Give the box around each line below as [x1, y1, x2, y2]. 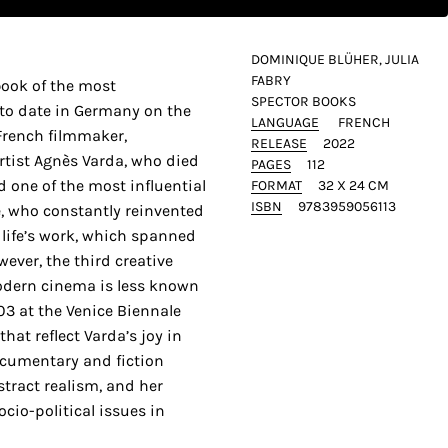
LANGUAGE [250, 114, 319, 130]
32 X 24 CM [317, 177, 389, 193]
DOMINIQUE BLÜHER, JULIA [250, 51, 419, 67]
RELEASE [250, 135, 307, 151]
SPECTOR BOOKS [250, 93, 356, 109]
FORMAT [250, 177, 302, 193]
